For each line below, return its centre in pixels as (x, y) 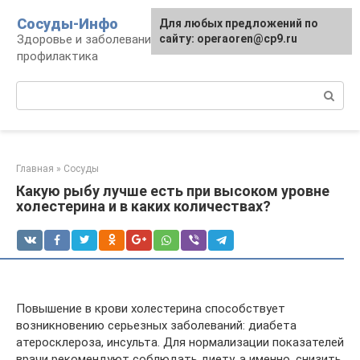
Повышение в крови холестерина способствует (151, 309)
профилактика (57, 56)
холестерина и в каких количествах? (143, 206)
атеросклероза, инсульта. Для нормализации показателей (180, 342)
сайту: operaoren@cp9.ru (228, 39)
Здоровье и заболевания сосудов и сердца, (141, 39)
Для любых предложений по (239, 23)
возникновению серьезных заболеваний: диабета (156, 325)
